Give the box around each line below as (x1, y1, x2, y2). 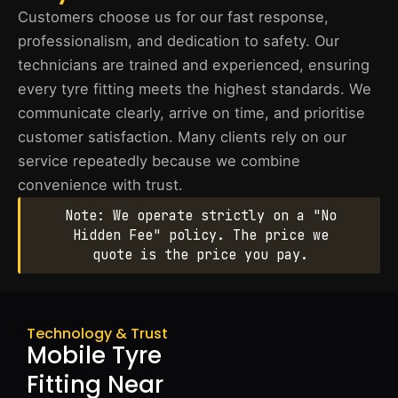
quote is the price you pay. (92, 246, 308, 264)
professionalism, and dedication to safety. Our (18, 32, 339, 50)
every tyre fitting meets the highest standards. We (18, 80, 371, 98)
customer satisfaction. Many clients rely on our (18, 128, 346, 146)
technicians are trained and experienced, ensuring (18, 56, 370, 74)
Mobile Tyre (27, 339, 162, 371)
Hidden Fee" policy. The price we (72, 227, 329, 244)
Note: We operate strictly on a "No (64, 207, 337, 225)
